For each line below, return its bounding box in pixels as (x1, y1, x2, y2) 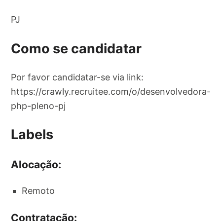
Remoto (22, 185, 55, 196)
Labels (11, 126, 54, 143)
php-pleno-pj (11, 100, 66, 111)
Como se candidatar (11, 40, 142, 57)
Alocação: (11, 158, 62, 171)
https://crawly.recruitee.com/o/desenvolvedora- (11, 86, 211, 97)
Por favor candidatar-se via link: (11, 72, 144, 82)
